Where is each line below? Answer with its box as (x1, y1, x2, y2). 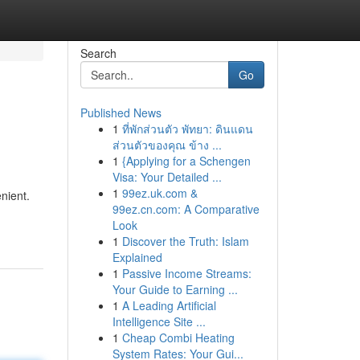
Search (80, 45, 117, 61)
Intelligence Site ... (112, 313, 206, 329)
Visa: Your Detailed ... (112, 169, 222, 185)
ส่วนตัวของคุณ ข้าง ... (112, 137, 222, 153)
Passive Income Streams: (121, 265, 252, 281)
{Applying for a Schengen (121, 153, 251, 169)
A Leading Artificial (121, 297, 216, 313)
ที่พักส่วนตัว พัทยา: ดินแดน (121, 121, 253, 137)
